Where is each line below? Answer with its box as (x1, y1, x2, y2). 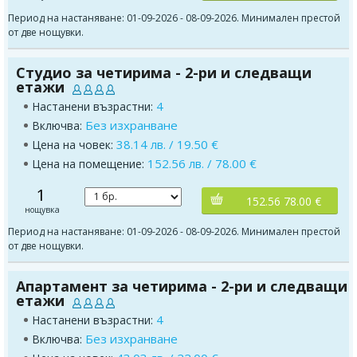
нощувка (24, 203, 60, 215)
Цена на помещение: (32, 155, 147, 171)
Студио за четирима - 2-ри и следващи (16, 62, 312, 82)
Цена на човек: (32, 136, 116, 152)
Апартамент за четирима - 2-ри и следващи (16, 276, 347, 296)
